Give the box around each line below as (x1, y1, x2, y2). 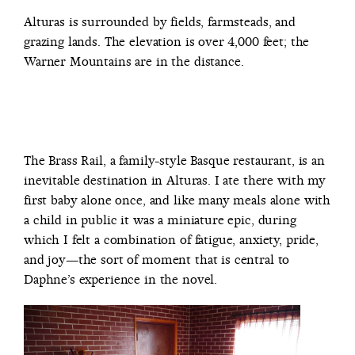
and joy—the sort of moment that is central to (24, 250, 290, 268)
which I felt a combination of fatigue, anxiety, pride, (24, 231, 319, 248)
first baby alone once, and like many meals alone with (24, 191, 331, 208)
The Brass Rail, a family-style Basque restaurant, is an (24, 151, 325, 169)
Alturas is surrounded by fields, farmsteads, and (24, 13, 296, 30)
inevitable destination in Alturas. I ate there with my (24, 171, 326, 189)
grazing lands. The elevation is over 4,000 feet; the (24, 32, 310, 50)
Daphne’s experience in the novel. (24, 270, 218, 288)
